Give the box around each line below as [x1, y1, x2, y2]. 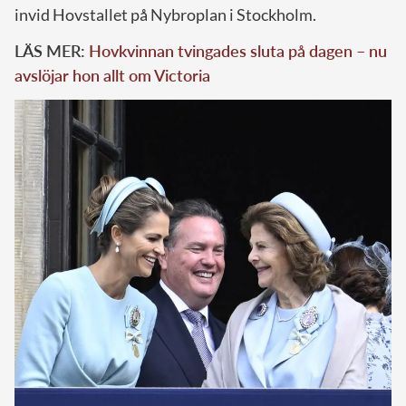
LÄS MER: [14, 40, 89, 61]
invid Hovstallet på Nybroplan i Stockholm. [14, 4, 316, 24]
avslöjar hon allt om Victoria [14, 64, 210, 85]
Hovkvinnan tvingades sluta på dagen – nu [89, 40, 387, 61]
